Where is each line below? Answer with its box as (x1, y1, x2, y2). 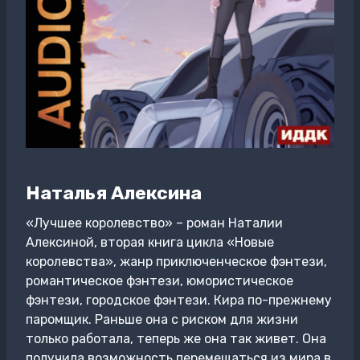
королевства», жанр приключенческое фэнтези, (26, 254, 327, 269)
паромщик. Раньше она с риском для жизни (26, 312, 298, 327)
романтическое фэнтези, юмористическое (26, 273, 293, 288)
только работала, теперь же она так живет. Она (26, 331, 326, 346)
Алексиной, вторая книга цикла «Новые (26, 235, 274, 250)
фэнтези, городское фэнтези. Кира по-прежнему (26, 292, 332, 308)
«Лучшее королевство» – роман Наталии (26, 215, 283, 231)
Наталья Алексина (26, 181, 202, 204)
